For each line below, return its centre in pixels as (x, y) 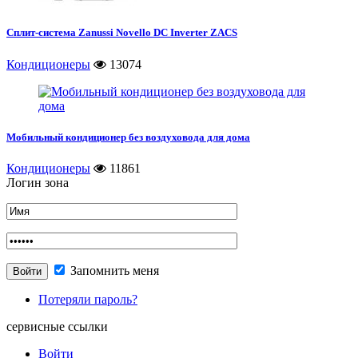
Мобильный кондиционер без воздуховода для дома (128, 137)
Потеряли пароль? (88, 299)
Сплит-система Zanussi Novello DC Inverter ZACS (122, 33)
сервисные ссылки (57, 326)
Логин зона (38, 182)
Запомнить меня (113, 270)
